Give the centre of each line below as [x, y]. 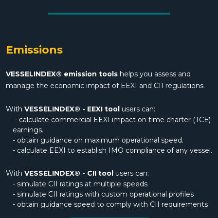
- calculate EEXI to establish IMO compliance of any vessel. [112, 151]
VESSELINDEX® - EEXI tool [72, 109]
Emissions [34, 50]
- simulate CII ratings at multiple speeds [80, 184]
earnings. [28, 130]
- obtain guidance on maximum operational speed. [98, 140]
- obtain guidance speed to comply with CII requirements [110, 205]
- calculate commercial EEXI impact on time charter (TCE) [112, 120]
